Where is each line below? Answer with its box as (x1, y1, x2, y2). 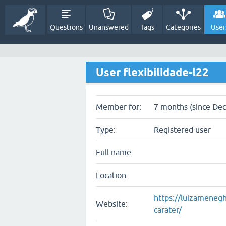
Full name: (96, 148, 133, 157)
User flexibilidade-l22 (96, 66, 209, 79)
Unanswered (89, 23, 129, 31)
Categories (166, 23, 201, 31)
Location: (96, 171, 128, 180)
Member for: (96, 102, 141, 111)
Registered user (154, 125, 211, 134)
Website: (96, 199, 128, 208)
